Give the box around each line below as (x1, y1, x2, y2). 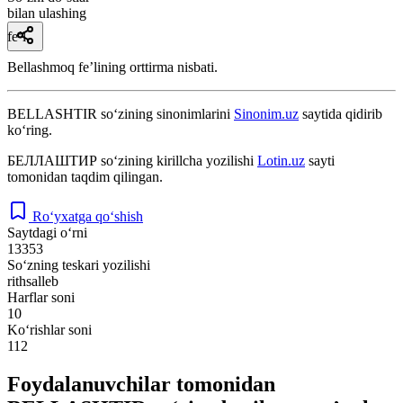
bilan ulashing (7, 4, 86, 21)
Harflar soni (7, 289, 75, 305)
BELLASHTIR (7, 105, 97, 121)
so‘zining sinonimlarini (97, 105, 234, 121)
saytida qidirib (299, 105, 382, 121)
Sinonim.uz (234, 105, 299, 121)
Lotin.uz (257, 152, 305, 168)
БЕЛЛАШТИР (7, 152, 97, 168)
